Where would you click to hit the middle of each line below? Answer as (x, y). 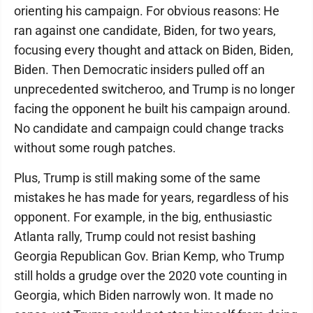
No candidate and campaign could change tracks (149, 128)
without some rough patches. (95, 148)
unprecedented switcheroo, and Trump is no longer (154, 89)
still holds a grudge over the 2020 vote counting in (151, 276)
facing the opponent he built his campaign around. (152, 109)
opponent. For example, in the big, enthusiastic (143, 217)
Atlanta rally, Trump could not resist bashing (135, 236)
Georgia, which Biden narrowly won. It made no (144, 295)
